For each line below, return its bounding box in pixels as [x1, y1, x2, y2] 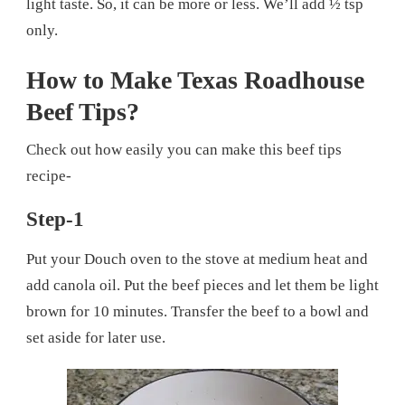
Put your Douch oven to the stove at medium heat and [26, 250, 368, 268]
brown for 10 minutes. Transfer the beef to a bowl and [26, 303, 369, 321]
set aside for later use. [26, 329, 165, 347]
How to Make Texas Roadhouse [26, 66, 364, 95]
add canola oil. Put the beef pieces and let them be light [26, 277, 379, 295]
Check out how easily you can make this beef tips [26, 141, 342, 159]
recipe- [26, 167, 71, 185]
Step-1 [26, 208, 84, 231]
